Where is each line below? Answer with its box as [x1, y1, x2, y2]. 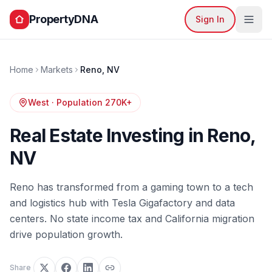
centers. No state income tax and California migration [10, 212, 254, 225]
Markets [41, 64, 73, 75]
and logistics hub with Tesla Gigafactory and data [10, 197, 235, 209]
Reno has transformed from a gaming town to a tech [10, 181, 253, 193]
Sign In [195, 14, 225, 24]
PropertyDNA [29, 13, 98, 25]
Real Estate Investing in [10, 124, 208, 146]
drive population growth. [10, 228, 123, 240]
